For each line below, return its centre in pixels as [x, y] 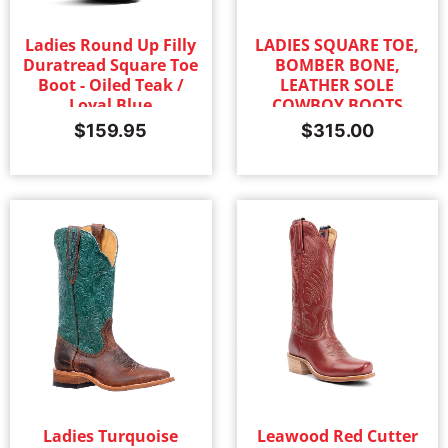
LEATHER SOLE [337, 85]
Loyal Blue [111, 105]
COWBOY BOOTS [337, 105]
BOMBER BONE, [337, 65]
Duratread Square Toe [111, 65]
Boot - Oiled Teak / [110, 85]
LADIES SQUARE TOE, [337, 45]
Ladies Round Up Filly [111, 45]
